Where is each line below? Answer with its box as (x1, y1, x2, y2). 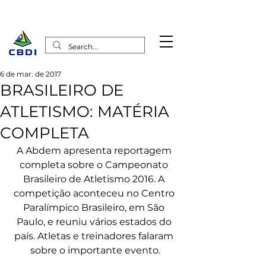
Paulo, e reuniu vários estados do (16, 216, 174, 227)
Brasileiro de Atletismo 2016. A (23, 173, 167, 185)
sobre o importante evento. (30, 245, 160, 256)
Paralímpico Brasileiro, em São (23, 202, 167, 213)
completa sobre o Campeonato (20, 159, 170, 170)
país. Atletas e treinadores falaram (14, 230, 176, 242)
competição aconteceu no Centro (13, 188, 177, 199)
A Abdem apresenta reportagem (16, 145, 174, 156)
